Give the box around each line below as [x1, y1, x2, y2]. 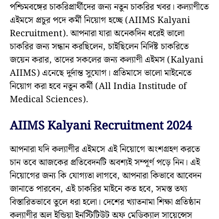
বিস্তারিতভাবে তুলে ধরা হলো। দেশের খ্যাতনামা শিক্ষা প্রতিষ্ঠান [10, 195, 200, 210]
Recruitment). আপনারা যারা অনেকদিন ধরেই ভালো [10, 26, 184, 41]
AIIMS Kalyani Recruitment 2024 [10, 117, 192, 136]
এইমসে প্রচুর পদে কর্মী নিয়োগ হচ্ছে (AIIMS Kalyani [10, 13, 190, 28]
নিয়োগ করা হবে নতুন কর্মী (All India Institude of [10, 79, 187, 94]
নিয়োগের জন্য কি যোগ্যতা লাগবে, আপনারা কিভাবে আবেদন [10, 169, 201, 183]
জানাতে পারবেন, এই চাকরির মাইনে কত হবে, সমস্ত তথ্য [10, 182, 187, 197]
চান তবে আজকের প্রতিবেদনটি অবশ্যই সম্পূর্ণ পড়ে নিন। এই [10, 155, 200, 170]
